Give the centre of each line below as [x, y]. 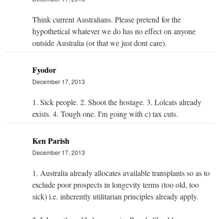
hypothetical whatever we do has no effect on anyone [114, 31]
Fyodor [44, 70]
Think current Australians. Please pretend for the [107, 20]
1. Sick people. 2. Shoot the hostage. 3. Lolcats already [117, 102]
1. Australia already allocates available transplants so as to [121, 173]
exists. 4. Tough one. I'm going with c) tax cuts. [105, 114]
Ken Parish [51, 141]
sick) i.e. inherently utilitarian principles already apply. [115, 197]
